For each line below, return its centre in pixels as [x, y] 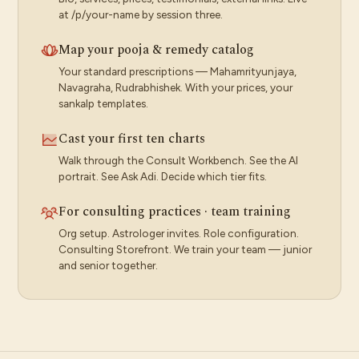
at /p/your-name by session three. [141, 14]
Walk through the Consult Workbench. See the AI [178, 160]
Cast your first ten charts [132, 139]
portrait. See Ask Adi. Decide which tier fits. [163, 176]
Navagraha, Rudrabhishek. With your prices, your [175, 87]
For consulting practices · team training [175, 212]
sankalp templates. [103, 103]
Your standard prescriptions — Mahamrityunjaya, [177, 71]
